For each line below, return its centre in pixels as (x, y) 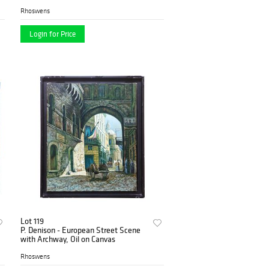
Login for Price (53, 34)
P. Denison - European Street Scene (81, 230)
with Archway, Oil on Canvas (68, 239)
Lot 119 (32, 221)
